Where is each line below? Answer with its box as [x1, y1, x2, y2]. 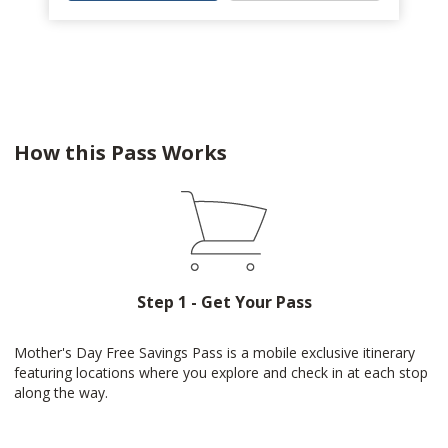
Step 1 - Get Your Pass [136, 291, 312, 313]
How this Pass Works [14, 139, 227, 166]
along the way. [14, 383, 108, 402]
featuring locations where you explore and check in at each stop [14, 363, 428, 382]
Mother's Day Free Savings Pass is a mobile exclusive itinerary [14, 343, 415, 362]
